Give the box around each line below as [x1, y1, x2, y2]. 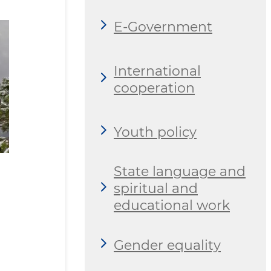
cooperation [114, 79, 195, 96]
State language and [114, 163, 246, 180]
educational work [114, 197, 230, 214]
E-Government [114, 18, 212, 35]
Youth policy [114, 123, 197, 140]
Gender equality [114, 237, 221, 253]
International [114, 62, 201, 79]
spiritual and [114, 180, 198, 197]
